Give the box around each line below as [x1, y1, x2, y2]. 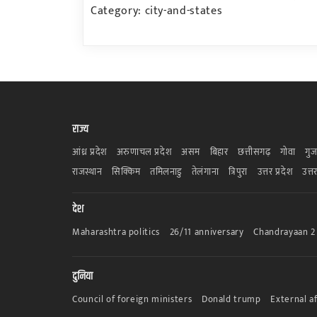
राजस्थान [72, 163, 103, 180]
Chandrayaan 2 [253, 224, 316, 240]
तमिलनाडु [149, 163, 183, 180]
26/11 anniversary [169, 224, 244, 240]
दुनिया [72, 267, 93, 284]
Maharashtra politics [72, 224, 160, 240]
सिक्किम [112, 163, 141, 180]
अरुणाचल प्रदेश [116, 144, 172, 160]
